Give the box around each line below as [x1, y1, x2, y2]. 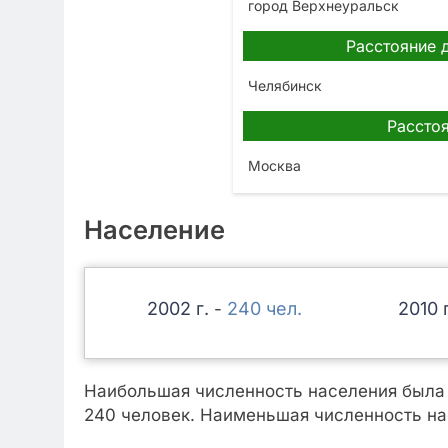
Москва [247, 157, 301, 175]
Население [84, 214, 225, 246]
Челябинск [247, 77, 322, 95]
